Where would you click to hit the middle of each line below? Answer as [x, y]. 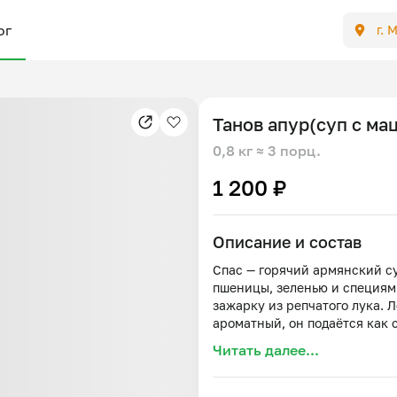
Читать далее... [266, 350]
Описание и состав [287, 242]
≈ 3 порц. [288, 151]
